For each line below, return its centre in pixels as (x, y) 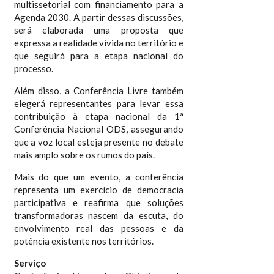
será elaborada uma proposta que (99, 30)
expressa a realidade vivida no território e (99, 43)
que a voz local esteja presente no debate (99, 142)
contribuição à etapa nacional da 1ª (99, 116)
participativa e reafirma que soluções (99, 202)
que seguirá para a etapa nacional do (99, 56)
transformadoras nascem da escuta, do (99, 215)
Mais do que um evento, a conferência (99, 177)
